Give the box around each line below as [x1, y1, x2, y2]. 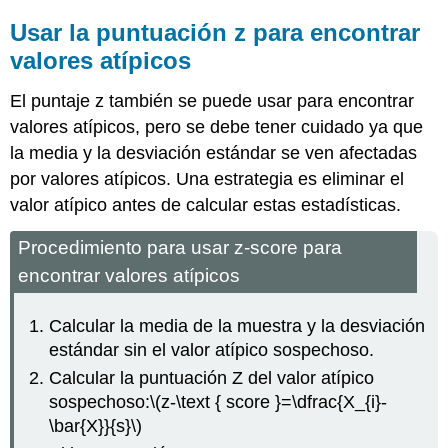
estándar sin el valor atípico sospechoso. [49, 339, 375, 360]
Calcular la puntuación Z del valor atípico [49, 368, 375, 389]
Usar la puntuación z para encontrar [10, 19, 421, 47]
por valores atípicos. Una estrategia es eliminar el [10, 169, 405, 190]
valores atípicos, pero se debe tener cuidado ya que [10, 117, 424, 138]
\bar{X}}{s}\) [49, 416, 143, 437]
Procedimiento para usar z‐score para [18, 237, 343, 259]
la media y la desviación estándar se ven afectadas [10, 143, 418, 164]
